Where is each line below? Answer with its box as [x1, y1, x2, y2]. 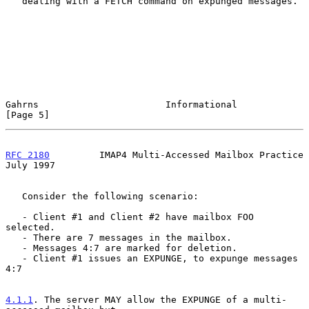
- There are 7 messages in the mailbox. [6, 232, 22, 243]
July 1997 [6, 159, 55, 170]
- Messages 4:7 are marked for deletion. [6, 242, 22, 253]
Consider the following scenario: [6, 190, 22, 201]
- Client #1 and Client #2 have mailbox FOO [6, 211, 22, 222]
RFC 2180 [6, 149, 50, 160]
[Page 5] [6, 109, 50, 120]
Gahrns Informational [6, 99, 237, 110]
